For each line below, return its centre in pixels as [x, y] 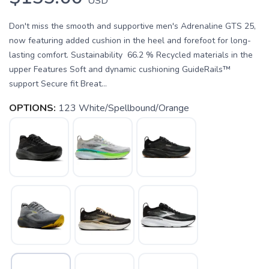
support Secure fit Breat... [58, 84]
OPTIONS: [32, 108]
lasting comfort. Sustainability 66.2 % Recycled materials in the [131, 55]
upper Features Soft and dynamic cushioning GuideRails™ [120, 69]
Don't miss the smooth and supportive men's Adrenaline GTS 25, [132, 26]
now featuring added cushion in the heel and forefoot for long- [130, 41]
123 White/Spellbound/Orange [124, 108]
